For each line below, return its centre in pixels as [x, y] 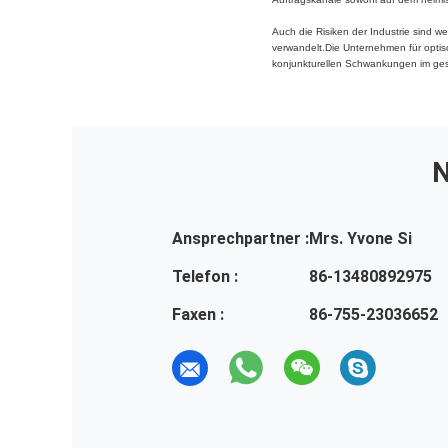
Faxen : [198, 314]
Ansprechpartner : [240, 238]
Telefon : [205, 276]
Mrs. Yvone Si [360, 238]
